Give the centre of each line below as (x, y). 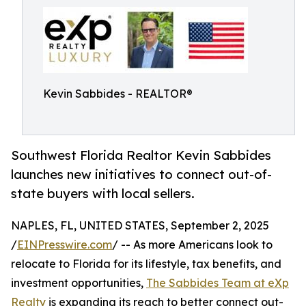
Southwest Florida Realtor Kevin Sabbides (141, 155)
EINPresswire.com (65, 245)
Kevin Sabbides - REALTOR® (118, 94)
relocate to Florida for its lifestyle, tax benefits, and (146, 264)
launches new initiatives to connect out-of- (141, 175)
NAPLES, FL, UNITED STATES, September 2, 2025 (140, 226)
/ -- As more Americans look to (192, 245)
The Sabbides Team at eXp (218, 283)
